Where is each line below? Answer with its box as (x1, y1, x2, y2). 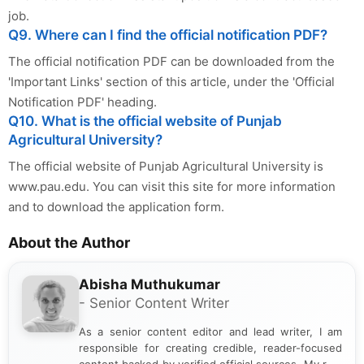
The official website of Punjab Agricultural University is (8, 158, 323, 175)
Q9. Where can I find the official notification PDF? (8, 27, 327, 44)
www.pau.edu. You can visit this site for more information (8, 179, 336, 195)
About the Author (8, 234, 130, 252)
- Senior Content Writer (79, 295, 229, 312)
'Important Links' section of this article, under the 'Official (8, 74, 335, 90)
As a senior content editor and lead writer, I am (79, 325, 342, 339)
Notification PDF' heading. (8, 94, 157, 110)
